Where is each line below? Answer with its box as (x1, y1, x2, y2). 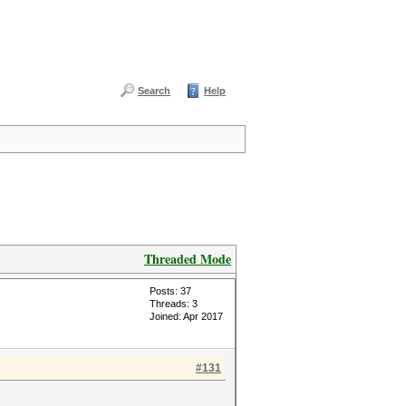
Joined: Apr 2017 (150, 311, 223, 322)
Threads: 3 (150, 298, 198, 309)
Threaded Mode (144, 249, 231, 268)
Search (138, 85, 170, 96)
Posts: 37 (150, 285, 191, 296)
